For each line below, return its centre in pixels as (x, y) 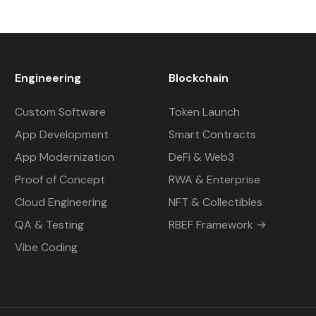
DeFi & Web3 (201, 157)
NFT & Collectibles (215, 202)
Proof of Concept (60, 180)
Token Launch (204, 112)
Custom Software (60, 112)
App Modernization (64, 157)
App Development (61, 134)
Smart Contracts (212, 134)
